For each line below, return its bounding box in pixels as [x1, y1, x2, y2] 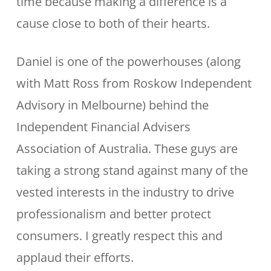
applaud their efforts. [16, 249, 134, 266]
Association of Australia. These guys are [16, 140, 238, 157]
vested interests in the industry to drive [16, 184, 234, 200]
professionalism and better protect [16, 206, 211, 222]
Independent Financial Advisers [16, 119, 191, 135]
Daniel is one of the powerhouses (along [16, 53, 241, 70]
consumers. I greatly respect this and [16, 227, 223, 244]
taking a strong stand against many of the [16, 162, 248, 178]
